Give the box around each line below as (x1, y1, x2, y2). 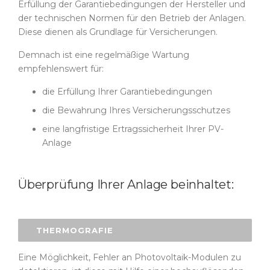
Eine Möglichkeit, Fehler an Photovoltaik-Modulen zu (18, 252, 241, 263)
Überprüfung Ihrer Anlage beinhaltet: (18, 177, 234, 192)
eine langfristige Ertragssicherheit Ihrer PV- (42, 124, 224, 134)
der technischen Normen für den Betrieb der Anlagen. (18, 13, 246, 24)
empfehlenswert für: (18, 63, 104, 74)
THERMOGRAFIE (36, 225, 113, 235)
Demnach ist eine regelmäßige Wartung (18, 49, 189, 60)
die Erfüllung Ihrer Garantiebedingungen (42, 86, 212, 97)
